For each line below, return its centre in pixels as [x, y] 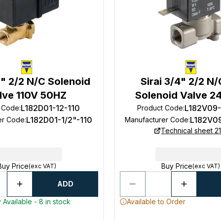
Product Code [160, 108]
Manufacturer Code [157, 120]
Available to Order [156, 202]
